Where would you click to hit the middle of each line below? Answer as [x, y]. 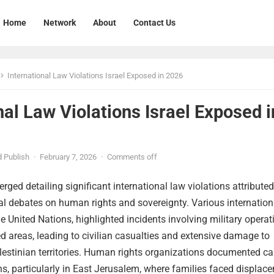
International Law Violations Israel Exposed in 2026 [95, 76]
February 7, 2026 [68, 157]
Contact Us [155, 23]
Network [60, 23]
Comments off [132, 157]
